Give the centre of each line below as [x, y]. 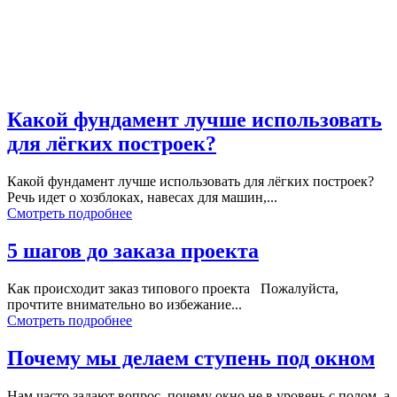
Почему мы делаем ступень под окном [191, 358]
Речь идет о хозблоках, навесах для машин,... [142, 197]
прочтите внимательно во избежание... [125, 304]
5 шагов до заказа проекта [133, 250]
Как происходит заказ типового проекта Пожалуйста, [173, 288]
